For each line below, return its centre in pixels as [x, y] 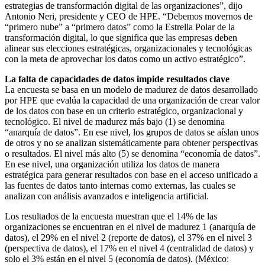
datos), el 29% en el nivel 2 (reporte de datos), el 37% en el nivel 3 [128, 237]
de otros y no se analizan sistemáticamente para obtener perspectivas [131, 143]
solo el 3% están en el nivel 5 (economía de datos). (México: [117, 258]
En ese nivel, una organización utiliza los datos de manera [112, 164]
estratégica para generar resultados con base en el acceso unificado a [131, 174]
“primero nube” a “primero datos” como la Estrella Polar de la [120, 27]
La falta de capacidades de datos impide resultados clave [117, 79]
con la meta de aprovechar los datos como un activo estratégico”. [125, 59]
